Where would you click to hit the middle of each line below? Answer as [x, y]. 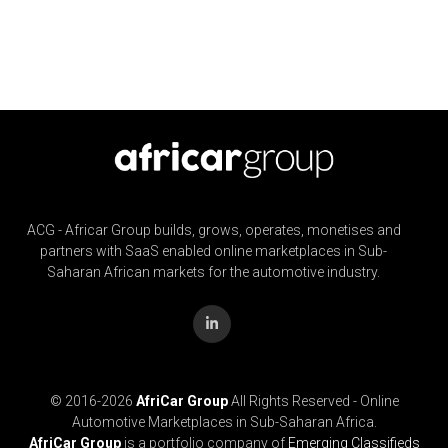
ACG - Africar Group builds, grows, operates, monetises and [213, 229]
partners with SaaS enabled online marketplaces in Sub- [214, 250]
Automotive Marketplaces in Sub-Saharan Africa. [224, 421]
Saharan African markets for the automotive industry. [214, 271]
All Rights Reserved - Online [313, 400]
